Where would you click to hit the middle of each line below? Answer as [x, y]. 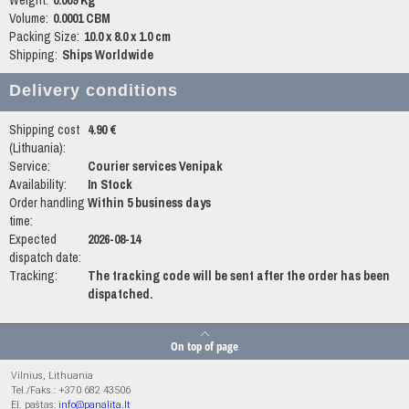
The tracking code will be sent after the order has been [238, 276]
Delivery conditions [94, 90]
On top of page [204, 346]
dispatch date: [45, 257]
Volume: [29, 18]
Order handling [47, 203]
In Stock [110, 184]
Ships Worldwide [108, 55]
